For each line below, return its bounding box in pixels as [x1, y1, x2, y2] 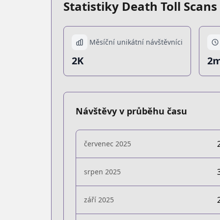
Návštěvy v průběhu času [76, 105, 187, 117]
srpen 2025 [84, 167, 121, 176]
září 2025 [84, 195, 114, 204]
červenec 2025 [84, 139, 131, 148]
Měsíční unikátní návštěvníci [89, 37, 183, 47]
